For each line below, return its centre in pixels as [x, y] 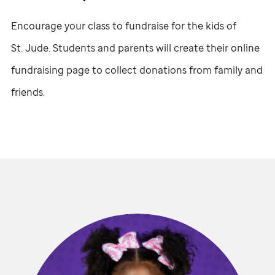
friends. [28, 92]
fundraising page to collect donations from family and [137, 70]
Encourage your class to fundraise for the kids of [124, 25]
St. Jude [30, 48]
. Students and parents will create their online [154, 48]
